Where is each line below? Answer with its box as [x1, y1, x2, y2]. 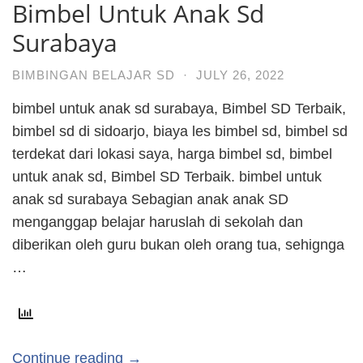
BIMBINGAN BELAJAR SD [12, 67, 175, 82]
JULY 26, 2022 [196, 67, 284, 82]
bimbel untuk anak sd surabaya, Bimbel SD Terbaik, [12, 100, 346, 117]
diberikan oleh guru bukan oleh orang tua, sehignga [12, 236, 344, 253]
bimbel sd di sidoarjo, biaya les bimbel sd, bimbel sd [12, 122, 348, 139]
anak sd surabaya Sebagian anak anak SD [12, 190, 288, 207]
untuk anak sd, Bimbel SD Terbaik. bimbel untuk [12, 168, 322, 185]
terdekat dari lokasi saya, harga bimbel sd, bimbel [12, 145, 332, 162]
